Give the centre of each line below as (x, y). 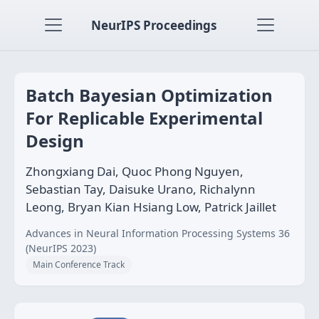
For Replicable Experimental (144, 118)
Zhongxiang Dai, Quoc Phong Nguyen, (135, 171)
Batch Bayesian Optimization (149, 95)
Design (55, 141)
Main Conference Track (79, 265)
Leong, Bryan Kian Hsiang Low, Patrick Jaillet (151, 207)
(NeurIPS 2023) (61, 248)
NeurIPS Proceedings (154, 25)
